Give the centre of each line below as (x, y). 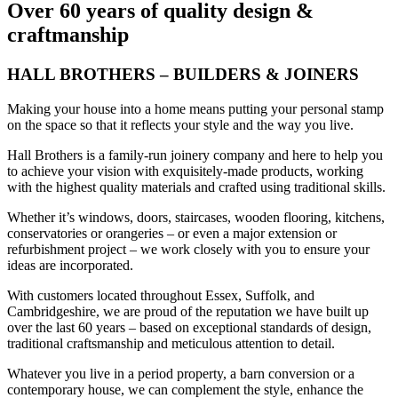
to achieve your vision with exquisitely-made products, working (185, 171)
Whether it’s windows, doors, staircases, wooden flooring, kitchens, (196, 217)
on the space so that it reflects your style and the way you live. (180, 124)
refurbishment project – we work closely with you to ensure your (188, 249)
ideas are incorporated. (70, 265)
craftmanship (68, 34)
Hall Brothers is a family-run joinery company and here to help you (195, 155)
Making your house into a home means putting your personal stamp (195, 108)
